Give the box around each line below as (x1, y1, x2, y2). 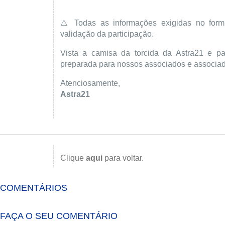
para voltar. (102, 153, 144, 162)
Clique (60, 153, 86, 162)
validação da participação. (60, 29, 154, 38)
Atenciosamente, (60, 78, 120, 87)
